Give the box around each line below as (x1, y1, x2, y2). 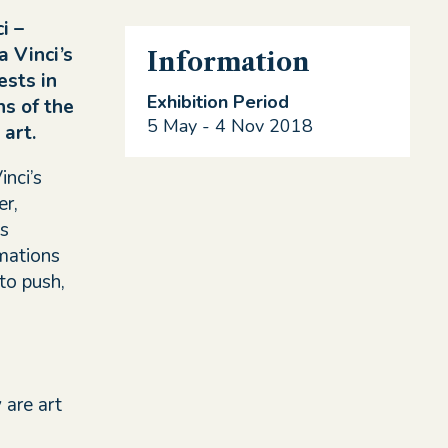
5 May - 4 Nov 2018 (146, 114, 313, 139)
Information (146, 45, 310, 78)
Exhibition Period (146, 90, 289, 115)
